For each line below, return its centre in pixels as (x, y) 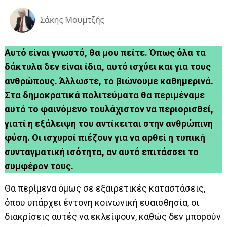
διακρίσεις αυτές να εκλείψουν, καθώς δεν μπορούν (113, 217)
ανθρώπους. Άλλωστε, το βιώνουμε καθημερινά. (109, 81)
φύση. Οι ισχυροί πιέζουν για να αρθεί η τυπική (105, 138)
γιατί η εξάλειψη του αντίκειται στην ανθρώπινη (109, 124)
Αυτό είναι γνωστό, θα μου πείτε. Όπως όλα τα (105, 53)
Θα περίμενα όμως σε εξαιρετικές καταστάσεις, (105, 188)
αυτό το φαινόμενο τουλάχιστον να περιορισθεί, (109, 109)
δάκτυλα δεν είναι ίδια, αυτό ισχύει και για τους (108, 67)
